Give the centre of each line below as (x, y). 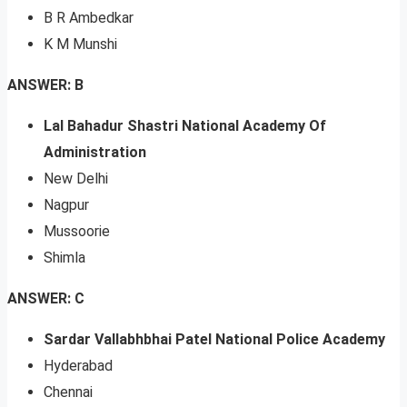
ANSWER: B (45, 85)
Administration (95, 153)
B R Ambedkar (89, 18)
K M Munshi (80, 45)
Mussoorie (77, 232)
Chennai (68, 392)
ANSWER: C (46, 299)
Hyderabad (78, 366)
